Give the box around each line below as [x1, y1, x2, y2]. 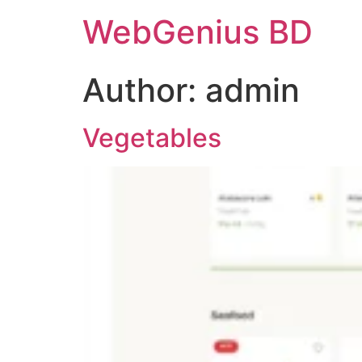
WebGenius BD [82, 12, 313, 52]
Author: [82, 70, 205, 110]
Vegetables [82, 122, 221, 154]
